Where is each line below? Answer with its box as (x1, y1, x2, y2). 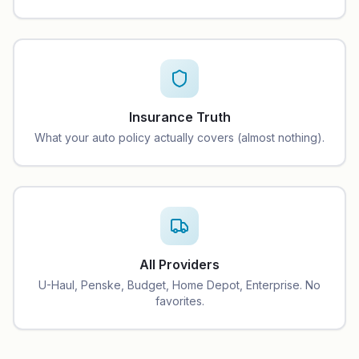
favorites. (155, 294, 204, 308)
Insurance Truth (128, 109, 231, 125)
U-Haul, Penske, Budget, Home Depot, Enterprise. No (38, 278, 321, 292)
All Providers (139, 256, 220, 272)
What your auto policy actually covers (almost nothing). (34, 131, 325, 144)
